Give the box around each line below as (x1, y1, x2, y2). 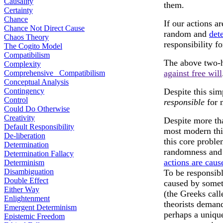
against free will (164, 68, 222, 78)
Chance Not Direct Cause (4, 24, 85, 32)
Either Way (4, 185, 39, 194)
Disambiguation (4, 167, 54, 176)
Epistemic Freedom (4, 212, 65, 221)
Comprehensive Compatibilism (4, 69, 105, 77)
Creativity (4, 113, 35, 122)
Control (4, 96, 28, 104)
